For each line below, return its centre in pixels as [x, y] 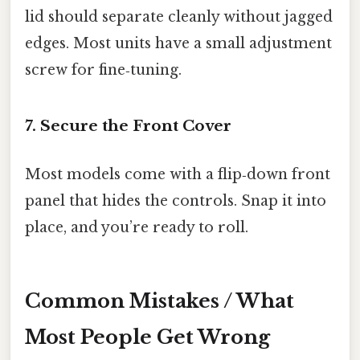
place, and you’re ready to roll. [137, 227]
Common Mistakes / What [160, 301]
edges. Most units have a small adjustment [178, 43]
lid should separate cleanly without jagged [179, 16]
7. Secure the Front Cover [128, 126]
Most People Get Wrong [147, 337]
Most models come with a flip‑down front [178, 174]
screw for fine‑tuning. [103, 70]
